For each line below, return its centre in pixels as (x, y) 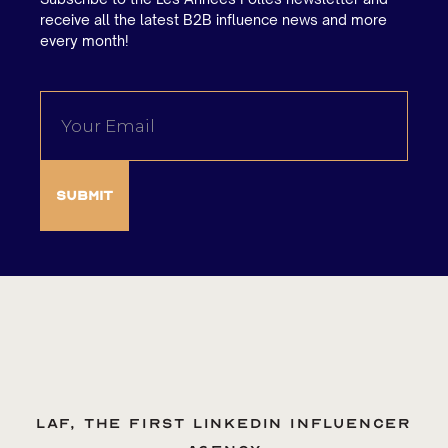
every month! (84, 41)
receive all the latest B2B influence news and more (213, 20)
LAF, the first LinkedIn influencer (224, 424)
